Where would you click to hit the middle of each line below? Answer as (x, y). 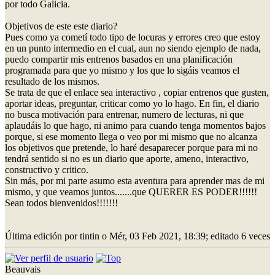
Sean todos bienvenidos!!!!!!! (61, 203)
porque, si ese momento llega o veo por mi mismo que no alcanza (131, 136)
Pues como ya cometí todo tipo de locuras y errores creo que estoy (133, 37)
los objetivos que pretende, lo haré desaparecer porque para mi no (131, 147)
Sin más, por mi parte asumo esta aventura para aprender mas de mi (135, 180)
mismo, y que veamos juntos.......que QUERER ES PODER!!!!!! (131, 192)
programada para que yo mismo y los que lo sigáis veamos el (122, 70)
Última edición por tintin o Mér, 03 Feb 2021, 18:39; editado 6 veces (137, 236)
